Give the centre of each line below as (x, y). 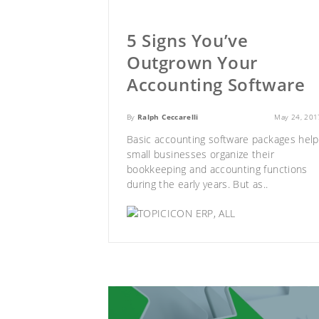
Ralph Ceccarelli (168, 116)
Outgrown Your (192, 62)
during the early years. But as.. (198, 184)
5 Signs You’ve (188, 40)
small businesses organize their (200, 154)
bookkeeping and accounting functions (217, 169)
